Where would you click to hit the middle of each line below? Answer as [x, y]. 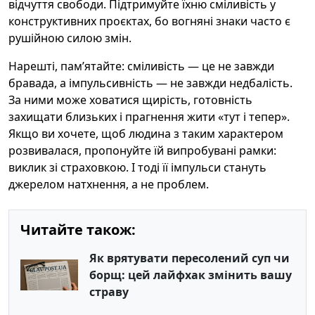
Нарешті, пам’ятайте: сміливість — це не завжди [141, 66]
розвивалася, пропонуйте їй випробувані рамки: [142, 150]
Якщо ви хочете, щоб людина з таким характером [146, 134]
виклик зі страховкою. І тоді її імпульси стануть [137, 167]
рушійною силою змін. [70, 38]
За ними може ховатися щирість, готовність [130, 100]
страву [109, 292]
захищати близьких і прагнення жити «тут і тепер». [149, 117]
